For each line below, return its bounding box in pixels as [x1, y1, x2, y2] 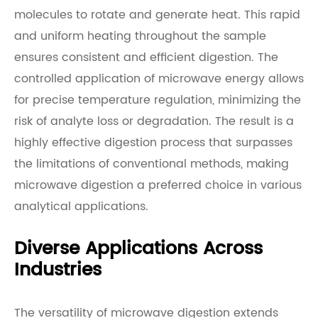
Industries [14, 256, 102, 285]
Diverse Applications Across [14, 234, 263, 263]
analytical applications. [14, 197, 148, 216]
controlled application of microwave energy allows [14, 70, 304, 88]
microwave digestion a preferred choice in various [14, 176, 302, 194]
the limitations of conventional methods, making [14, 155, 289, 173]
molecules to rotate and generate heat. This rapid [14, 6, 300, 24]
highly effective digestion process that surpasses [14, 133, 292, 152]
